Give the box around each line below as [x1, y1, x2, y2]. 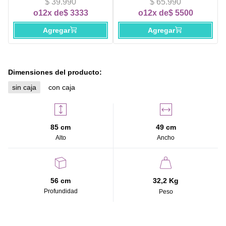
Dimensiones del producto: [8, 68, 102, 76]
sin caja [12, 83, 36, 91]
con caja [48, 83, 75, 91]
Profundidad [43, 188, 78, 195]
